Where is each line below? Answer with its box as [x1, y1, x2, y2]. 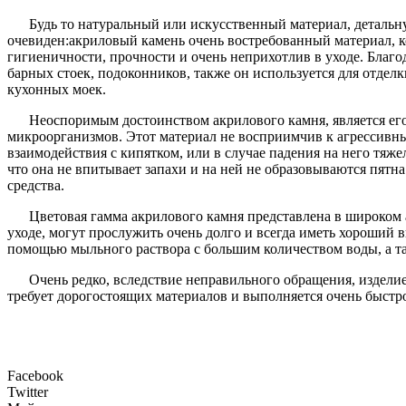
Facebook [7, 367, 63, 383]
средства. [7, 177, 64, 193]
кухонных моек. [7, 81, 106, 97]
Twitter [7, 383, 48, 400]
